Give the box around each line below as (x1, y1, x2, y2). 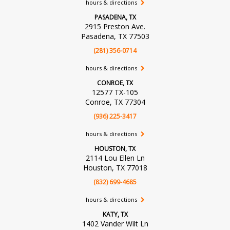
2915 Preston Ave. (85, 21, 145, 31)
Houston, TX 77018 (83, 162, 147, 172)
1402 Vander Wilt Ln (82, 218, 148, 228)
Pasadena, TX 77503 (81, 31, 149, 41)
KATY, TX (102, 209, 128, 219)
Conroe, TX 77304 (85, 97, 145, 107)
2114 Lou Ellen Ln (85, 152, 145, 163)
